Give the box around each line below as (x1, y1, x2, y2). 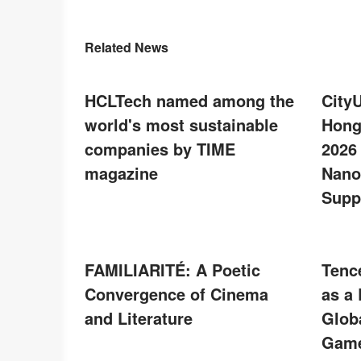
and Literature (85, 306, 193, 330)
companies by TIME (85, 137, 235, 160)
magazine (85, 161, 158, 185)
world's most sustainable (85, 113, 278, 136)
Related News (85, 38, 168, 56)
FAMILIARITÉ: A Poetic (85, 258, 260, 281)
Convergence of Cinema (85, 282, 268, 305)
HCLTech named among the (85, 89, 294, 112)
